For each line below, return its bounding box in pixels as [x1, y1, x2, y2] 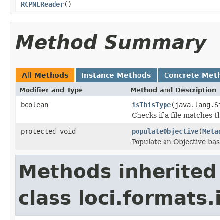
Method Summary [15, 31, 206, 54]
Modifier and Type [19, 86, 83, 94]
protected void [21, 127, 76, 135]
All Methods [22, 71, 68, 79]
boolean [21, 100, 48, 109]
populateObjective [132, 127, 198, 135]
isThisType [132, 100, 171, 109]
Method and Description [130, 86, 216, 94]
